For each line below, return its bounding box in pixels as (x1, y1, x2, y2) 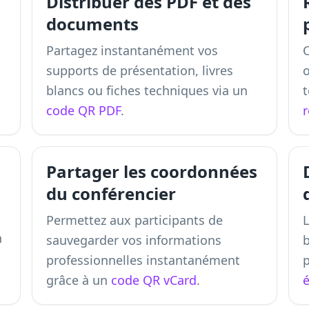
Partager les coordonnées (46, 160, 257, 183)
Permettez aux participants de (46, 212, 223, 228)
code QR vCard (110, 272, 197, 288)
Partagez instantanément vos (46, 42, 218, 59)
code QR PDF (46, 102, 121, 119)
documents (46, 12, 139, 35)
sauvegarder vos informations (46, 232, 221, 248)
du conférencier (46, 182, 176, 205)
